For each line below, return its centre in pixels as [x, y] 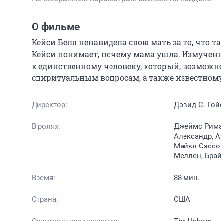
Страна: [45, 199]
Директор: [49, 105]
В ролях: [46, 126]
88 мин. [187, 178]
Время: [43, 178]
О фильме [56, 27]
